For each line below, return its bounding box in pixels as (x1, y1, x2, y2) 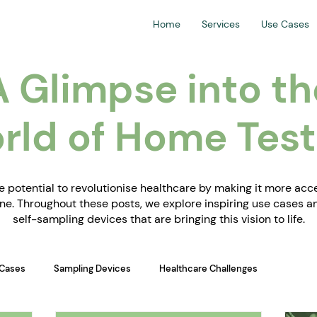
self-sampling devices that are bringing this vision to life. (12, 212, 305, 226)
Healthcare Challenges (159, 263, 258, 275)
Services (202, 18, 240, 30)
